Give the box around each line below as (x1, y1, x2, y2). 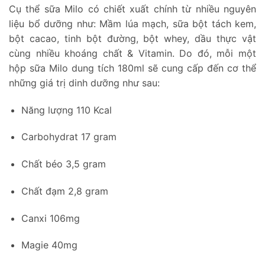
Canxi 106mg (21, 212, 80, 224)
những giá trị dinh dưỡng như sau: (9, 76, 163, 89)
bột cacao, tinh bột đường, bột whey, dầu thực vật (9, 32, 256, 44)
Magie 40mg (21, 239, 77, 251)
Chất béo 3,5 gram (21, 158, 106, 170)
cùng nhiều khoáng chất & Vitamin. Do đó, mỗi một (9, 47, 256, 59)
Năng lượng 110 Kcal (21, 104, 115, 116)
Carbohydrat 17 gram (21, 131, 117, 143)
